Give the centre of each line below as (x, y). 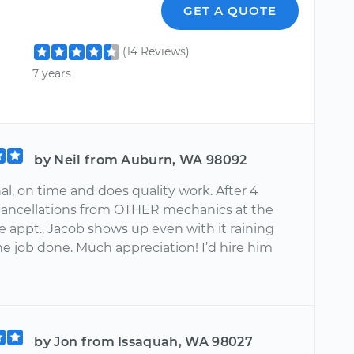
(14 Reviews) (156, 52)
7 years (52, 73)
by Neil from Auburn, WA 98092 (141, 160)
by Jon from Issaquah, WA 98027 (143, 342)
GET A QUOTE (230, 11)
